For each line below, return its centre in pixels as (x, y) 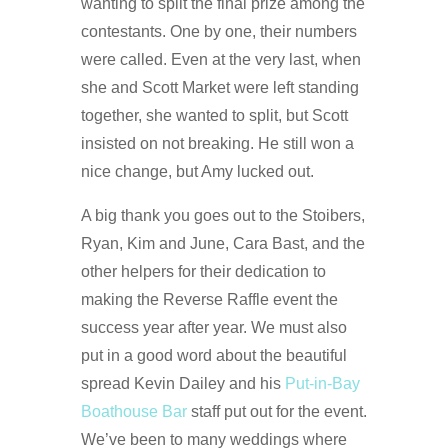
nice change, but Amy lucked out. (197, 171)
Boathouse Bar (133, 411)
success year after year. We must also (213, 327)
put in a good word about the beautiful (213, 355)
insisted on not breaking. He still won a (217, 143)
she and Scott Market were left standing (219, 87)
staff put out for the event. (276, 411)
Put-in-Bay (322, 383)
